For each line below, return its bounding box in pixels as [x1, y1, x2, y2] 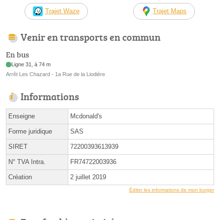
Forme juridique [8, 128, 52, 136]
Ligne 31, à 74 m [11, 61, 51, 68]
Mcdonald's [70, 112, 102, 120]
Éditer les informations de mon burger [129, 187, 214, 193]
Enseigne [8, 112, 35, 120]
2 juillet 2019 [70, 173, 106, 181]
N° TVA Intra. [8, 158, 46, 166]
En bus [6, 49, 29, 60]
